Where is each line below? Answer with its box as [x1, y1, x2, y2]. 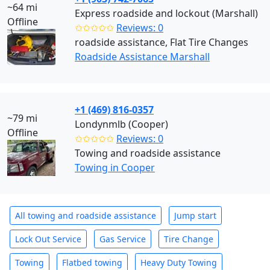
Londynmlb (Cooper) [75, 118, 168, 131]
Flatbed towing [62, 257, 122, 268]
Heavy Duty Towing [140, 257, 217, 268]
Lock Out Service [15, 233, 81, 245]
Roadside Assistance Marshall [75, 50, 210, 63]
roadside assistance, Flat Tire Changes [75, 36, 248, 49]
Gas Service [99, 233, 146, 245]
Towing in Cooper [75, 161, 155, 174]
